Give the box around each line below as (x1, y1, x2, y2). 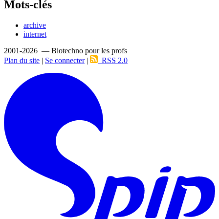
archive (23, 21, 46, 30)
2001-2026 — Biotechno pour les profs (4, 46, 127, 55)
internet (23, 30, 46, 39)
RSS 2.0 (98, 56, 128, 65)
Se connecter (45, 56, 85, 65)
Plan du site (4, 56, 40, 65)
